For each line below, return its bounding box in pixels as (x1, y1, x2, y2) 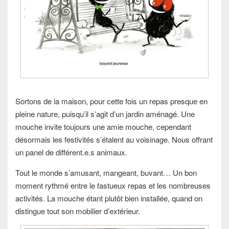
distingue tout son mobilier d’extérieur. (15, 205, 140, 216)
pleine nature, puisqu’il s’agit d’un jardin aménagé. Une (15, 108, 195, 119)
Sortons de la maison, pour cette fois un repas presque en (15, 95, 208, 106)
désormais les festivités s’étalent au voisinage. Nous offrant (15, 133, 213, 145)
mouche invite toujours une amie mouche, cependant (15, 121, 191, 132)
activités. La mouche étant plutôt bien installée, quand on (15, 192, 202, 203)
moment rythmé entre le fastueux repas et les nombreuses (15, 179, 211, 191)
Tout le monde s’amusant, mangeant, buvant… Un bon (15, 167, 197, 178)
